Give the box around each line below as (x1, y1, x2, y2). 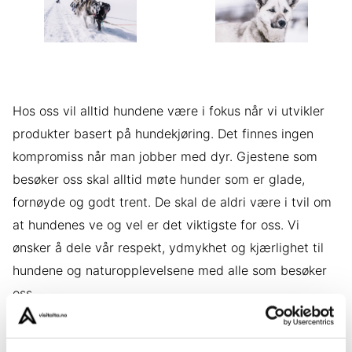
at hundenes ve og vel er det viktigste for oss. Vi (13, 217, 299, 233)
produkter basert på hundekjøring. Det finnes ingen (13, 126, 313, 142)
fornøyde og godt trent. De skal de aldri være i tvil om (13, 194, 332, 211)
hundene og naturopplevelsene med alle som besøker (13, 262, 327, 279)
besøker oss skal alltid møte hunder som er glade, (13, 171, 305, 188)
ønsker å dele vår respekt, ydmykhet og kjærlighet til (13, 240, 324, 256)
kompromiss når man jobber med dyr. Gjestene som (13, 148, 317, 165)
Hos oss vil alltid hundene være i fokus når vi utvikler (13, 103, 324, 119)
